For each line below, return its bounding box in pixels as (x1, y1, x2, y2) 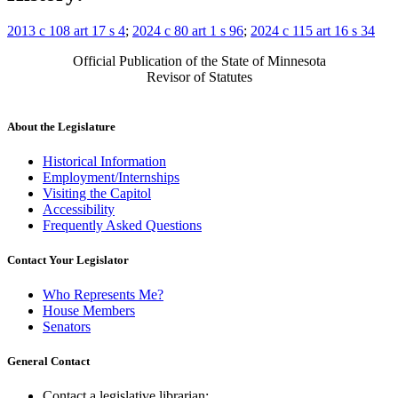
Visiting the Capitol (43, 185, 151, 201)
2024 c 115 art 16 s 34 (251, 23, 375, 39)
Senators (43, 319, 91, 335)
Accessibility (43, 201, 115, 217)
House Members (43, 303, 135, 319)
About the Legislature (7, 119, 115, 133)
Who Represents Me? (43, 287, 163, 303)
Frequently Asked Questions (43, 217, 202, 233)
